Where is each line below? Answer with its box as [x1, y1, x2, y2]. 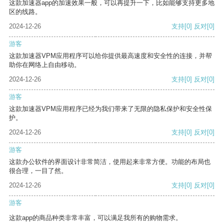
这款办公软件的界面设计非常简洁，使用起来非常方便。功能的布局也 [9, 158, 210, 166]
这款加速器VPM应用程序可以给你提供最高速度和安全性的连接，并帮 [9, 52, 212, 60]
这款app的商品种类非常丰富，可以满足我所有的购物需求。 [9, 214, 182, 222]
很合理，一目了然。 [9, 167, 67, 175]
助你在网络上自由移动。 [9, 61, 80, 69]
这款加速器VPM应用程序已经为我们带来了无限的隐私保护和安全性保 [9, 105, 212, 113]
